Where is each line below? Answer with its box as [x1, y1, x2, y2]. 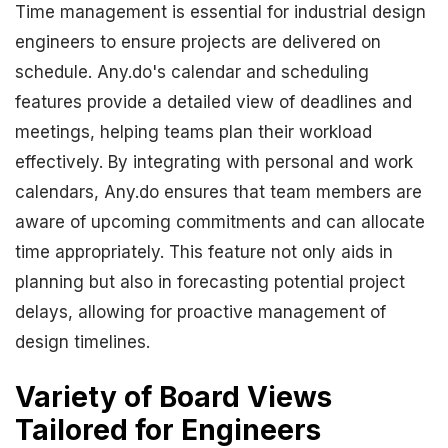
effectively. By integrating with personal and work [15, 152, 413, 172]
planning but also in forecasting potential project [15, 272, 405, 292]
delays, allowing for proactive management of [15, 302, 386, 322]
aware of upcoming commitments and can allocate [15, 212, 425, 232]
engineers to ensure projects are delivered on [15, 32, 381, 52]
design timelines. [15, 332, 150, 352]
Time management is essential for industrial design [15, 2, 426, 22]
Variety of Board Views [15, 380, 332, 414]
